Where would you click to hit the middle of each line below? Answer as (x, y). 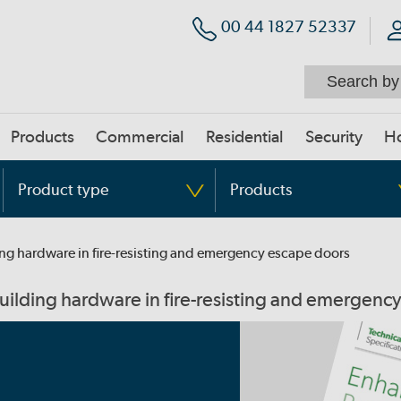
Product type (64, 189)
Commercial (140, 137)
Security (334, 137)
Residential (245, 137)
